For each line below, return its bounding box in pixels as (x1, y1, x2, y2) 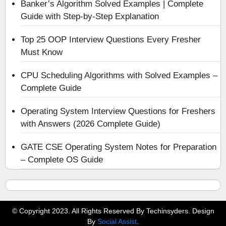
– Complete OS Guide (21, 155, 103, 164)
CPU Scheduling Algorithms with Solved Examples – (21, 71, 217, 80)
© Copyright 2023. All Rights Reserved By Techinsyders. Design (12, 207, 214, 215)
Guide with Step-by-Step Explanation (21, 12, 159, 21)
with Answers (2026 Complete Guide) (21, 119, 160, 129)
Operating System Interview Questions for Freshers (21, 106, 215, 116)
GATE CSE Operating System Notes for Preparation (21, 142, 216, 152)
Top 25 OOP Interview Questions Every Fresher (21, 35, 201, 44)
